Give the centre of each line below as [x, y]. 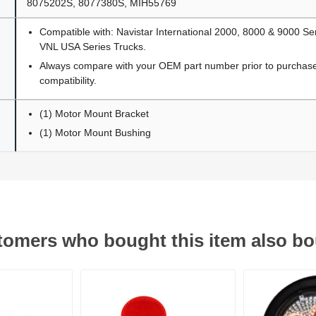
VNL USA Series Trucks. [93, 46]
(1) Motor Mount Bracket [95, 113]
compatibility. [68, 80]
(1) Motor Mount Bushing [96, 132]
